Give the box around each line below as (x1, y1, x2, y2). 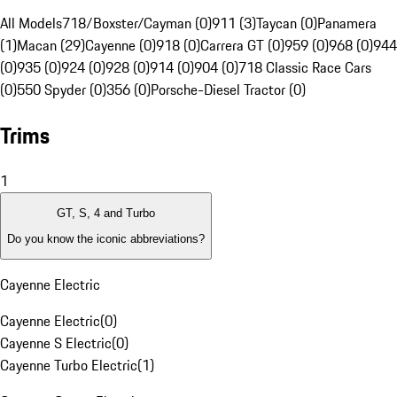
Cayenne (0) (85, 35, 156, 57)
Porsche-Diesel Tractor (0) (151, 79, 306, 101)
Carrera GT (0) (200, 35, 284, 57)
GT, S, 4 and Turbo (57, 206, 155, 221)
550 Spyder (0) (17, 79, 106, 101)
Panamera (317, 12, 377, 35)
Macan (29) (17, 35, 85, 57)
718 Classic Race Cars (238, 57, 371, 79)
